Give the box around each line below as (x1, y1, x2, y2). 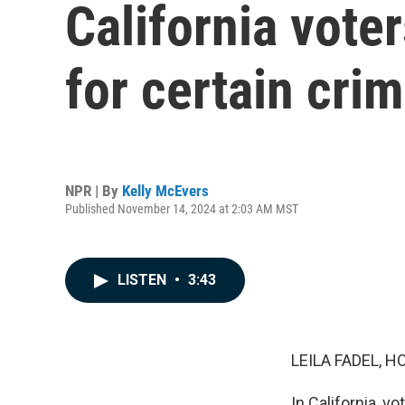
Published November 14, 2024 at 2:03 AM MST (65, 201, 298, 216)
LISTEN (118, 271, 170, 288)
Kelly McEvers (122, 181, 209, 200)
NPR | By (65, 181, 122, 200)
